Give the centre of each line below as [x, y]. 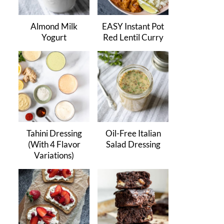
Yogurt [54, 37]
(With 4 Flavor [54, 144]
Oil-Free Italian [133, 133]
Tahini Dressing [54, 133]
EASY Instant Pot [133, 26]
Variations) [54, 155]
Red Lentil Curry [133, 37]
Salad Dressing [133, 144]
